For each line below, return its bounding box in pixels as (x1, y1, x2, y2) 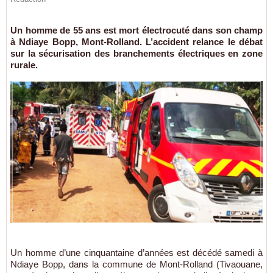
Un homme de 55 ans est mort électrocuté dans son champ (10, 25, 263, 35)
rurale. (10, 60, 38, 70)
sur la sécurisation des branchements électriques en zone (10, 48, 263, 58)
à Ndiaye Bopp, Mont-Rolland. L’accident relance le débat (10, 37, 263, 47)
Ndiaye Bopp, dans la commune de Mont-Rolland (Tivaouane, (10, 258, 263, 269)
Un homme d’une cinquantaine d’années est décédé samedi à (10, 247, 263, 258)
